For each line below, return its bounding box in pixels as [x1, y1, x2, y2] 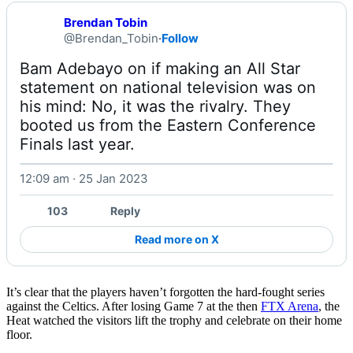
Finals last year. [20, 135, 139, 154]
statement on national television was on [20, 78, 316, 98]
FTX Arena [261, 299, 318, 313]
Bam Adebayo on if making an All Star [20, 59, 300, 79]
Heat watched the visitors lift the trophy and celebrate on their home [6, 313, 342, 327]
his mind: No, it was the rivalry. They [20, 97, 291, 117]
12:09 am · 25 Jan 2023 [20, 171, 148, 187]
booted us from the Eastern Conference [20, 116, 316, 136]
